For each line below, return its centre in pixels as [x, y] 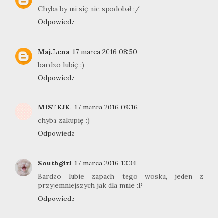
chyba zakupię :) [64, 120]
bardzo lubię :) [61, 64]
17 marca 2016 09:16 [106, 107]
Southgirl [55, 163]
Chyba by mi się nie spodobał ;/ [89, 9]
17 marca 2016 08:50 [105, 51]
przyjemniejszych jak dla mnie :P [90, 185]
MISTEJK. [55, 107]
